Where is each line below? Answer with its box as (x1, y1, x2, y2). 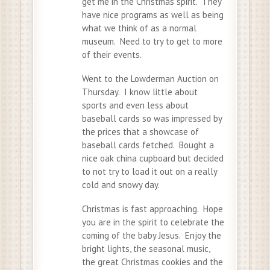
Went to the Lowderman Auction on (82, 72, 219, 84)
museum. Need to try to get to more (82, 35, 222, 47)
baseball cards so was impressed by (82, 112, 222, 124)
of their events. (82, 48, 142, 60)
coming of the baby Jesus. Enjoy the (82, 229, 221, 241)
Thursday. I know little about (82, 86, 198, 98)
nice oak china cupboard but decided (82, 152, 224, 164)
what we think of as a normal (82, 22, 196, 34)
